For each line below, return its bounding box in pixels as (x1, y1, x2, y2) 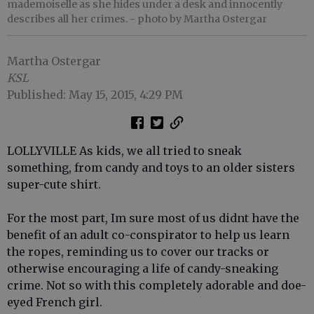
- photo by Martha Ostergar (130, 13, 267, 26)
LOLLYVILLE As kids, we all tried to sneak (7, 144, 242, 158)
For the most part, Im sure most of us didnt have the (7, 211, 299, 226)
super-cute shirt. (7, 177, 101, 192)
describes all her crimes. (7, 13, 130, 26)
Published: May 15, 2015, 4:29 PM (7, 88, 183, 102)
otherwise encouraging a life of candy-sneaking (7, 261, 278, 276)
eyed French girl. (7, 295, 102, 310)
